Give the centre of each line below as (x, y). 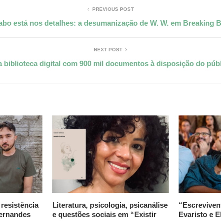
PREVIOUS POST (113, 9)
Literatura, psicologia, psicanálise (110, 205)
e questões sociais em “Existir (104, 215)
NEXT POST (108, 49)
